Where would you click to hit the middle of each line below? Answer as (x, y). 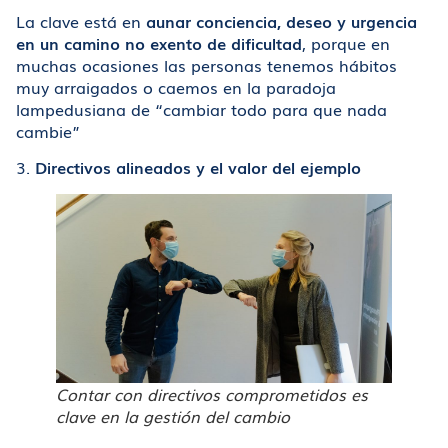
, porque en (346, 42)
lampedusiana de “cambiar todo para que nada (201, 108)
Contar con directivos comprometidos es (212, 394)
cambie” (48, 130)
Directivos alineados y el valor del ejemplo (198, 167)
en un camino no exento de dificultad (159, 42)
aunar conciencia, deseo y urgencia (281, 20)
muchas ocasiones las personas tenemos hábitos (206, 64)
